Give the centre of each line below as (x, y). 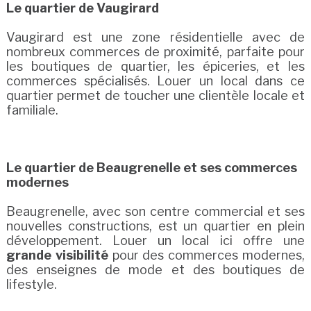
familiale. (32, 110)
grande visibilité (57, 255)
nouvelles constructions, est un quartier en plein (155, 226)
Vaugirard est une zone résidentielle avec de (155, 37)
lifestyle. (31, 284)
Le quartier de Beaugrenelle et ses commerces (151, 167)
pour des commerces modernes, (207, 255)
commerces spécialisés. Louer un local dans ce (155, 81)
